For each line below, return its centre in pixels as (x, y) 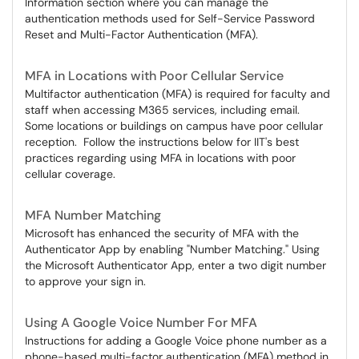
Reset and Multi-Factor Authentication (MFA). (141, 34)
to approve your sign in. (85, 281)
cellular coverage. (70, 174)
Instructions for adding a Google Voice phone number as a (176, 341)
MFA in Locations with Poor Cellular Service (154, 76)
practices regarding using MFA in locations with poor (160, 158)
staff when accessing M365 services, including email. (164, 110)
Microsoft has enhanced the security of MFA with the (162, 233)
